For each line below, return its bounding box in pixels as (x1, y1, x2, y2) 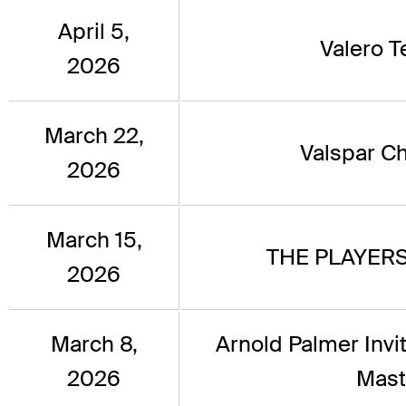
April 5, (58, 17, 130, 46)
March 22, (43, 121, 144, 150)
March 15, (45, 226, 142, 255)
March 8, (50, 330, 138, 359)
